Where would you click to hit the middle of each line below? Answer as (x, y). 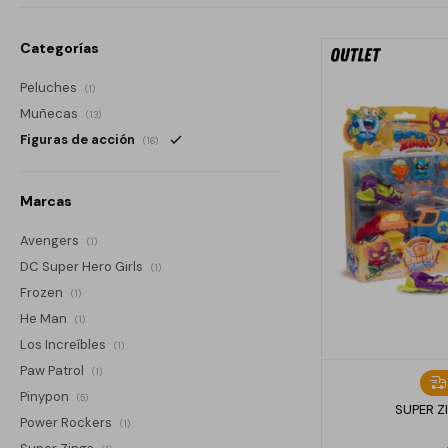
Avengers (51, 240)
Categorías (59, 47)
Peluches (50, 87)
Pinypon (46, 396)
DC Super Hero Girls (83, 266)
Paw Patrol (53, 370)
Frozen (43, 292)
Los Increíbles (64, 344)
